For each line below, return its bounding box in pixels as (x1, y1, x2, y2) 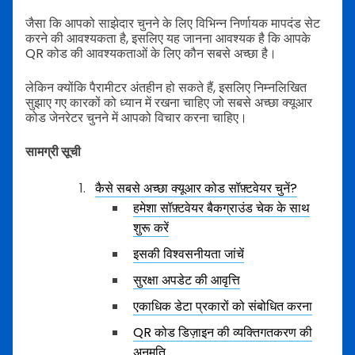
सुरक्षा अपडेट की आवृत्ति (133, 271, 240, 289)
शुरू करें (133, 219, 169, 237)
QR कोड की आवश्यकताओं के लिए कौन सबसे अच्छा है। (25, 44, 277, 63)
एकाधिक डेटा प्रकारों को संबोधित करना (133, 297, 312, 315)
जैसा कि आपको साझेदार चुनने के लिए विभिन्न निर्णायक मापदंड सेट (25, 14, 320, 32)
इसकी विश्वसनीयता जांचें (133, 245, 244, 263)
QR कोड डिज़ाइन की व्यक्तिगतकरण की (133, 323, 312, 342)
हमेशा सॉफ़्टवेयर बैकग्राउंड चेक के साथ (133, 199, 310, 217)
